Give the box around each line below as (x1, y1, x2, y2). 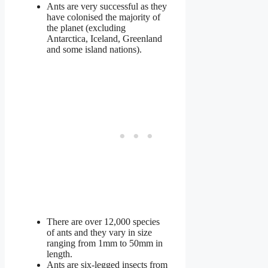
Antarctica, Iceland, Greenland (47, 33, 162, 44)
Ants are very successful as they (47, 1, 167, 12)
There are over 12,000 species (47, 217, 160, 227)
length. (47, 249, 72, 260)
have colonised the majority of (47, 12, 160, 23)
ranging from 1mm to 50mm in (47, 238, 163, 249)
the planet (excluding (47, 23, 126, 33)
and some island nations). (47, 44, 142, 55)
